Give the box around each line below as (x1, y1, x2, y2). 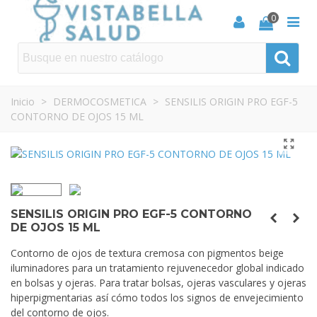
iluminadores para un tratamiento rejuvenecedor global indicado (11, 261, 304, 275)
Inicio (11, 95, 35, 108)
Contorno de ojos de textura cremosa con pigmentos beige (11, 246, 284, 260)
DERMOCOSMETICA (53, 95, 146, 108)
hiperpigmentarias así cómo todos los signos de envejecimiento (11, 291, 304, 304)
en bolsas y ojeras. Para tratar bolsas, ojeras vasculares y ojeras (11, 276, 306, 289)
